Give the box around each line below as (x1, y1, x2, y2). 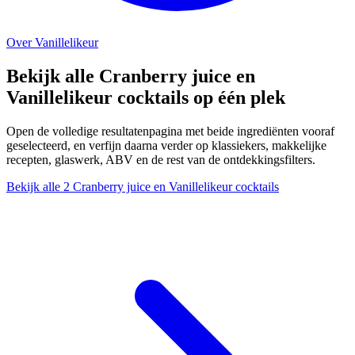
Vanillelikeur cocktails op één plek (6, 86, 285, 108)
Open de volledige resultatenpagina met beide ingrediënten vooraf (6, 124, 334, 138)
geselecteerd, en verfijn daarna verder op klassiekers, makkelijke (6, 138, 326, 152)
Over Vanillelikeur (6, 36, 98, 49)
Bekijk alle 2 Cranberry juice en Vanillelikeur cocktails (6, 179, 279, 193)
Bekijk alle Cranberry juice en (6, 65, 255, 86)
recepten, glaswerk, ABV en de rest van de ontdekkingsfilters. (6, 152, 315, 166)
